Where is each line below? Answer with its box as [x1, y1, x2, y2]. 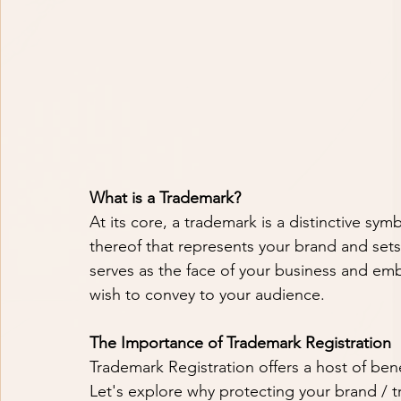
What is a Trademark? [90, 188, 241, 209]
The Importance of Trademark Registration [90, 333, 391, 354]
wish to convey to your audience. [90, 285, 325, 305]
